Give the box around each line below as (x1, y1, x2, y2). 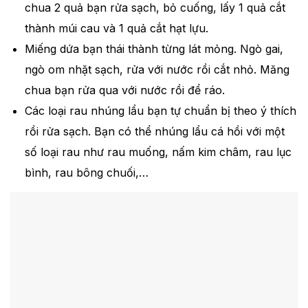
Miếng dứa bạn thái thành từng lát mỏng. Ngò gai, (24, 41, 283, 56)
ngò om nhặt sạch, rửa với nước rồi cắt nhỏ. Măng (24, 62, 289, 76)
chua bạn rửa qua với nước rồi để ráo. (24, 82, 225, 97)
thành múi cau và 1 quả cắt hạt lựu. (24, 21, 208, 35)
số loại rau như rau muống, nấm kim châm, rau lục (24, 144, 291, 159)
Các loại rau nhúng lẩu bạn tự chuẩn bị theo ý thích (24, 103, 296, 118)
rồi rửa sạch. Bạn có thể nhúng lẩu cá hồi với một (24, 124, 285, 138)
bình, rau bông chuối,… (24, 165, 148, 179)
